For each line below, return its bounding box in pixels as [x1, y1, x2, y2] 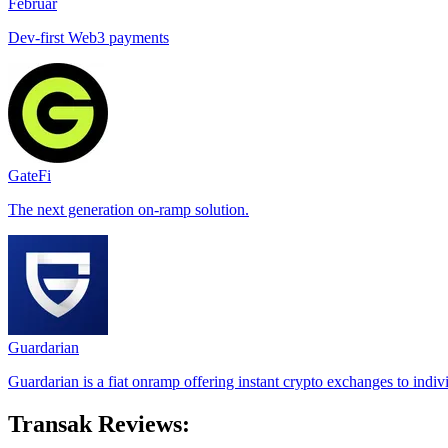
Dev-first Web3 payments [8, 29, 169, 47]
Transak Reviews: [8, 411, 190, 438]
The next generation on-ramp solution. [8, 201, 249, 219]
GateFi [8, 167, 51, 185]
